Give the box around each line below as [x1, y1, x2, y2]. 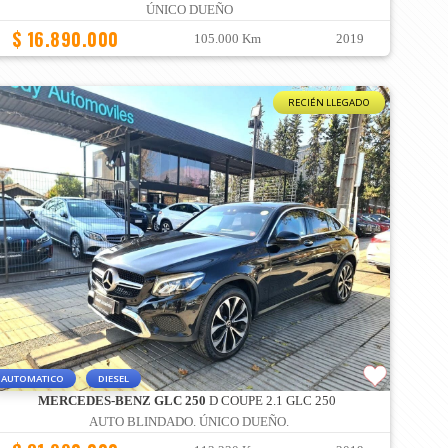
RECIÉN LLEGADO [288, 96, 371, 110]
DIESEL [97, 372, 129, 386]
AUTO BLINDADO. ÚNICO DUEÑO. [89, 415, 290, 430]
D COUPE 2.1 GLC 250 [205, 394, 336, 409]
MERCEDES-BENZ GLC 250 [37, 394, 206, 409]
